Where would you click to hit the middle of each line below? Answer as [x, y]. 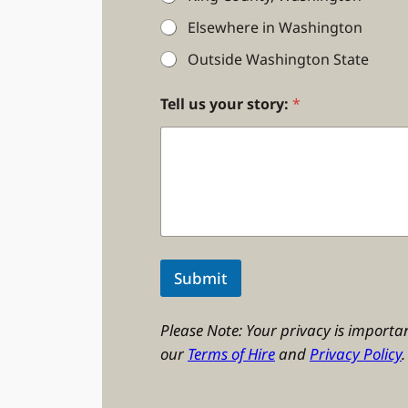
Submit [201, 278]
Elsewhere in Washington [275, 28]
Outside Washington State [278, 60]
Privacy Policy [356, 353]
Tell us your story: [226, 104]
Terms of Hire [231, 353]
